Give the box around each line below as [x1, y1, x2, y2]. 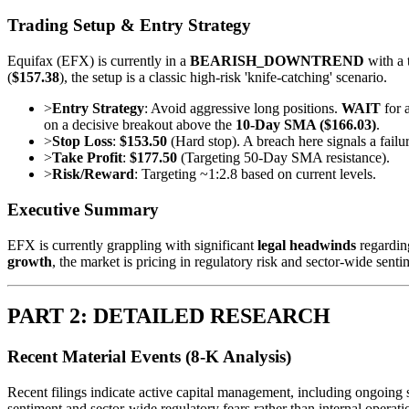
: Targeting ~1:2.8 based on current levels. [134, 166, 376, 183]
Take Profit [52, 150, 122, 166]
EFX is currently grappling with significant [7, 236, 257, 253]
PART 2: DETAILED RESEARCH [7, 304, 330, 329]
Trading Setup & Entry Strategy [7, 16, 251, 36]
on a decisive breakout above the [44, 117, 236, 133]
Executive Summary [7, 199, 159, 219]
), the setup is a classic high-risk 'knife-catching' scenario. [59, 69, 387, 86]
